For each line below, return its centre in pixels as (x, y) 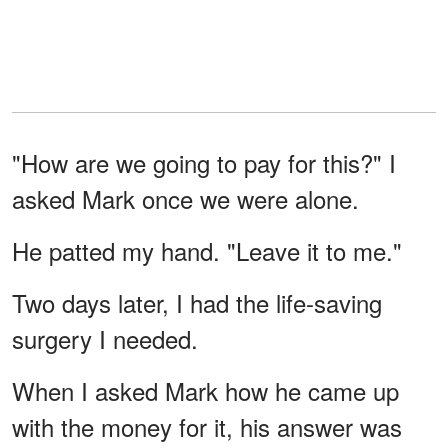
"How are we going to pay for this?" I (204, 162)
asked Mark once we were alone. (185, 198)
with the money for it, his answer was (207, 426)
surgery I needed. (105, 338)
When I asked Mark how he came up (205, 390)
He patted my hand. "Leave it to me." (207, 250)
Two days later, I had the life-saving (197, 302)
